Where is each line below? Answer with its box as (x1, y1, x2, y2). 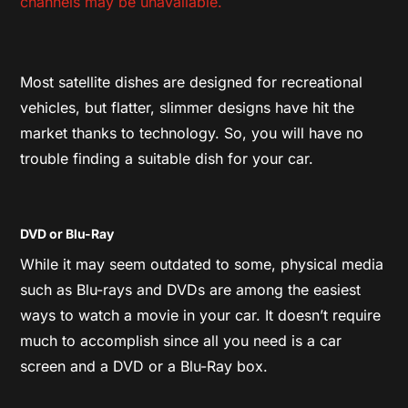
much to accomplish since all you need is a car (20, 331, 342, 350)
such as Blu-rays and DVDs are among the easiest (20, 280, 362, 299)
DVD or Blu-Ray (20, 225, 115, 241)
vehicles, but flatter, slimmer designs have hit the (20, 97, 355, 117)
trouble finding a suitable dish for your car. (20, 148, 314, 168)
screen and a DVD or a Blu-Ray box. (20, 356, 269, 375)
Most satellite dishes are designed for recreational (20, 72, 363, 91)
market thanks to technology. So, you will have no (20, 123, 364, 142)
